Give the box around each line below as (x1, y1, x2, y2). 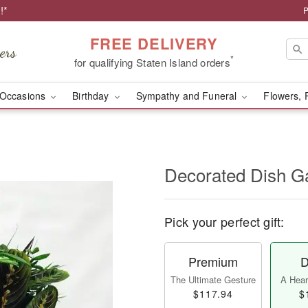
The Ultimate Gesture (170, 273, 256, 286)
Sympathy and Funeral (135, 89, 240, 102)
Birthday (72, 89, 112, 102)
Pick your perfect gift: (164, 212, 284, 230)
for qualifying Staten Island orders (74, 54, 231, 69)
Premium (188, 252, 238, 270)
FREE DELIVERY (89, 32, 219, 54)
